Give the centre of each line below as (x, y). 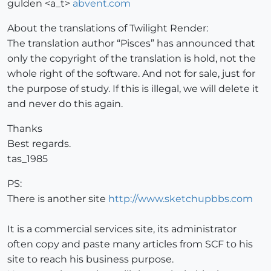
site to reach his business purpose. (90, 260)
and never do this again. (65, 104)
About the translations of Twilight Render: (108, 28)
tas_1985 (28, 159)
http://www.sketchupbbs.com (181, 199)
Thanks (25, 129)
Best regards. (39, 144)
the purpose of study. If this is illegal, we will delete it (133, 89)
